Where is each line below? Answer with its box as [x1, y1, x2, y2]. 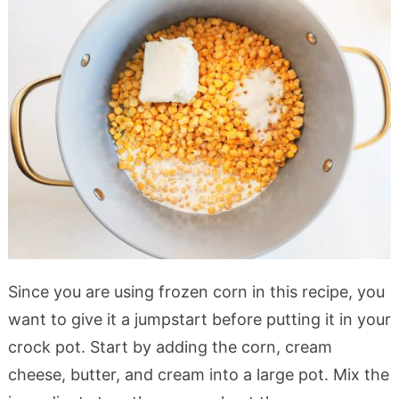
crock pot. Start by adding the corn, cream [7, 337, 332, 356]
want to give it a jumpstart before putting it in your [7, 309, 391, 329]
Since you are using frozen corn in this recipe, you [7, 281, 385, 301]
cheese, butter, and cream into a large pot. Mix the [7, 364, 389, 384]
